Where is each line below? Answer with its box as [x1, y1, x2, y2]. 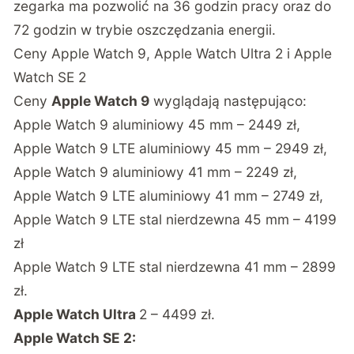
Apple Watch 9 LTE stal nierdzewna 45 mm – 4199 [13, 210, 337, 228]
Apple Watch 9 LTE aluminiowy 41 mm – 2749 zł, [13, 186, 324, 204]
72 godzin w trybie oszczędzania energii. [13, 21, 277, 38]
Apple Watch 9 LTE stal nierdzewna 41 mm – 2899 [13, 258, 337, 275]
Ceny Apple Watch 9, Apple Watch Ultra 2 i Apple [13, 44, 333, 62]
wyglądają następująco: [149, 92, 307, 109]
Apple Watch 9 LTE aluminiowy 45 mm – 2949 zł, [13, 139, 328, 156]
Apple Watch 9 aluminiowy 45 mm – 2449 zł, [13, 115, 301, 133]
